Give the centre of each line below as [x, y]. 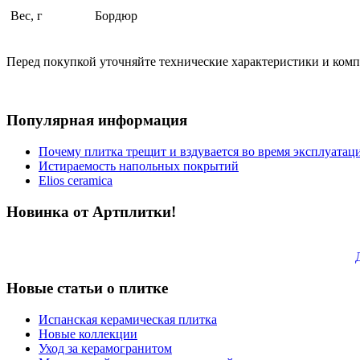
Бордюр [116, 16]
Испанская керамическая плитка [128, 319]
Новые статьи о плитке [87, 288]
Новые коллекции [88, 333]
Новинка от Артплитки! [91, 211]
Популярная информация [97, 121]
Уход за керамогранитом [105, 348]
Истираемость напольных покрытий [139, 166]
